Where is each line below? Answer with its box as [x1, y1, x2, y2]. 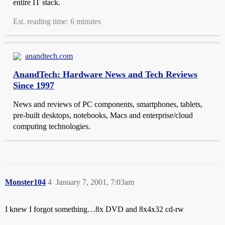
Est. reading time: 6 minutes [13, 17, 101, 26]
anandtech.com [25, 52, 73, 60]
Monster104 [5, 178, 46, 186]
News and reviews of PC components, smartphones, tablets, [13, 100, 202, 108]
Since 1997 [13, 80, 54, 90]
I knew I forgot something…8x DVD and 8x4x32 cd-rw [5, 205, 184, 213]
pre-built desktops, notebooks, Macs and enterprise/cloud [13, 111, 193, 120]
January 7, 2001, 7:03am [56, 178, 134, 186]
